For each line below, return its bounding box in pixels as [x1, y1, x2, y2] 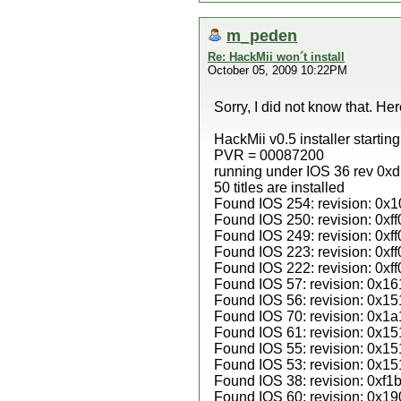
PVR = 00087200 [214, 148, 324, 163]
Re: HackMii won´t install [208, 50, 345, 64]
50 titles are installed [214, 180, 345, 195]
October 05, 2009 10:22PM [208, 64, 347, 77]
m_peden [226, 26, 297, 45]
